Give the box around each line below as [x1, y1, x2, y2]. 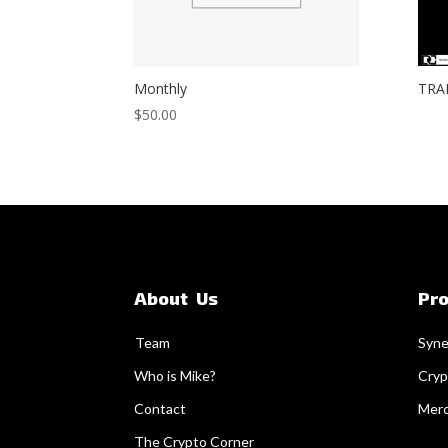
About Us [134, 286, 219, 309]
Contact [134, 399, 187, 417]
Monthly [134, 79, 188, 99]
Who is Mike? [134, 366, 217, 384]
